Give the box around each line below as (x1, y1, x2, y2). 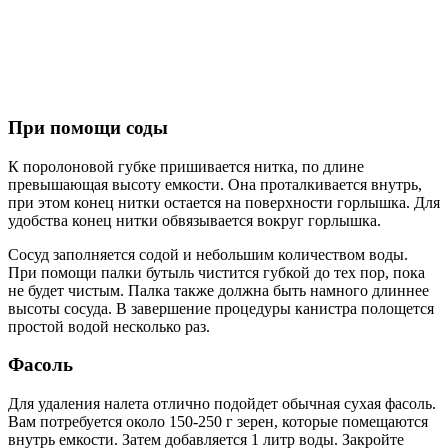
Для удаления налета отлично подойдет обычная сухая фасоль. (8, 394, 436, 412)
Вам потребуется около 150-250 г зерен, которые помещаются (8, 412, 428, 430)
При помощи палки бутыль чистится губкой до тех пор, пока (8, 263, 425, 281)
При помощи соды (8, 116, 168, 138)
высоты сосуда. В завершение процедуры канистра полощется (8, 299, 434, 317)
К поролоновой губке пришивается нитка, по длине (8, 157, 364, 175)
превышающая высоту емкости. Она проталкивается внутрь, (8, 175, 422, 193)
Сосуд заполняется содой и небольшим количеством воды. (8, 245, 408, 263)
